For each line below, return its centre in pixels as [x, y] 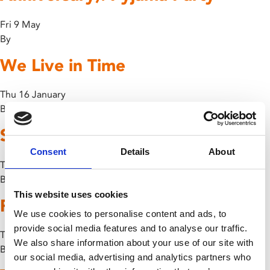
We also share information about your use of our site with [134, 242]
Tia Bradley [37, 179]
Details [135, 152]
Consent [48, 152]
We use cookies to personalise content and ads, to [120, 213]
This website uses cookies [71, 194]
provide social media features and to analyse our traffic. [131, 228]
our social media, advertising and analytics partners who [132, 257]
